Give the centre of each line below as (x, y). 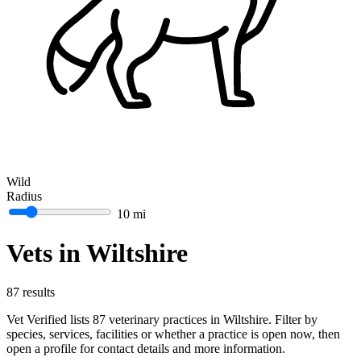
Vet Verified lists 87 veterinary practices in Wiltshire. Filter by (162, 320)
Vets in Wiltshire (97, 253)
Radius (24, 196)
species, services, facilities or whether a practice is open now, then (173, 334)
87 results (31, 293)
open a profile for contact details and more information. (146, 349)
